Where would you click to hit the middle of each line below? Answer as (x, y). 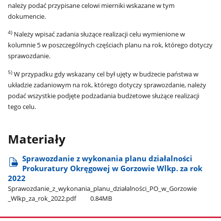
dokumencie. (27, 16)
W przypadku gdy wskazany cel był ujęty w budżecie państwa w (106, 74)
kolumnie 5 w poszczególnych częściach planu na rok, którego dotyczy (110, 45)
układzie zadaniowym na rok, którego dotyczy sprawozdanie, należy (107, 85)
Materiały (37, 139)
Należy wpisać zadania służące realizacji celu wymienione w (99, 34)
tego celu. (22, 106)
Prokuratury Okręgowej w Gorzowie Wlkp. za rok (112, 168)
